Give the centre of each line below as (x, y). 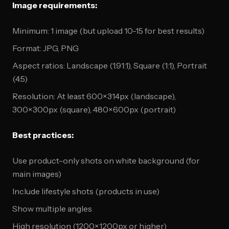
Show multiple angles (52, 209)
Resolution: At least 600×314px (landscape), (94, 96)
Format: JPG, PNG (45, 48)
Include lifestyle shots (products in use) (86, 191)
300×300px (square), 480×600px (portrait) (94, 109)
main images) (37, 174)
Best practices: (43, 135)
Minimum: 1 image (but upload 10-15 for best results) (108, 31)
